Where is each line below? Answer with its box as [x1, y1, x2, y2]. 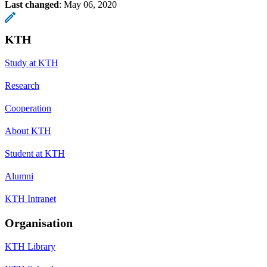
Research [5, 80, 39, 91]
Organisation [5, 216, 73, 229]
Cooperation [5, 103, 51, 113]
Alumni [5, 170, 33, 181]
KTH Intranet [5, 193, 56, 204]
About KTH [5, 125, 51, 136]
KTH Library [5, 241, 55, 252]
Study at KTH [5, 57, 58, 68]
